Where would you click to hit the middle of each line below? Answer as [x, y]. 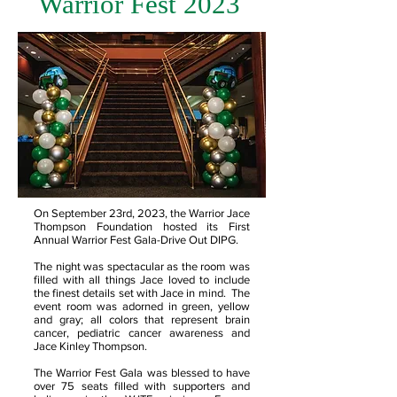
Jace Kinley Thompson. [92, 346]
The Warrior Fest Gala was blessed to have [142, 373]
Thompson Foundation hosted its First [142, 226]
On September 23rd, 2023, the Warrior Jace [142, 213]
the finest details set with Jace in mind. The [142, 293]
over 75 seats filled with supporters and [142, 386]
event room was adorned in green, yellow [142, 306]
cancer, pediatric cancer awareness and [142, 333]
